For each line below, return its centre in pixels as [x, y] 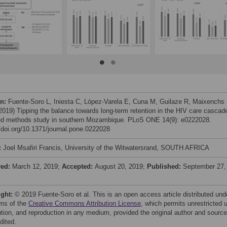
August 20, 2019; [121, 166]
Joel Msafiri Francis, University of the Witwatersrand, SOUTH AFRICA [106, 148]
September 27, [204, 166]
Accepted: [78, 166]
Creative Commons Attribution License [85, 203]
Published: [165, 166]
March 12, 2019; [37, 166]
